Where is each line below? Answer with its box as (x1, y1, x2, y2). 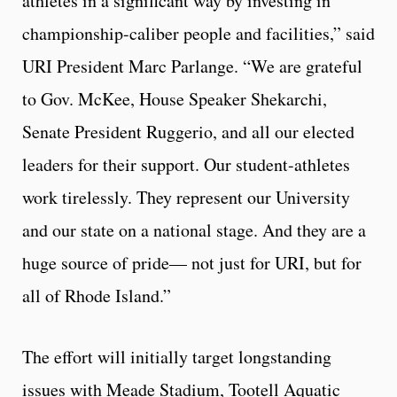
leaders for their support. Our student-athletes (22, 152, 350, 176)
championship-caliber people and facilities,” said (22, 21, 375, 45)
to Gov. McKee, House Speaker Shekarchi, (22, 87, 327, 111)
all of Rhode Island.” (22, 284, 171, 307)
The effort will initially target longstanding (22, 345, 331, 369)
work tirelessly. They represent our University (22, 185, 350, 209)
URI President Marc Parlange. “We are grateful (22, 54, 362, 78)
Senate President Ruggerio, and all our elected (22, 120, 354, 144)
